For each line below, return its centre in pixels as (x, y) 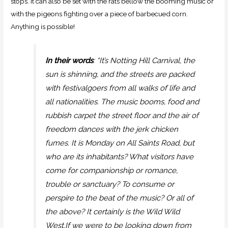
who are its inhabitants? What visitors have (120, 156)
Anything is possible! (43, 26)
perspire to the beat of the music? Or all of (120, 198)
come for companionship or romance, (112, 170)
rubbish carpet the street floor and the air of (122, 115)
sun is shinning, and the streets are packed (120, 74)
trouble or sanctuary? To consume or (110, 184)
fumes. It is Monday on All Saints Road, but (120, 143)
